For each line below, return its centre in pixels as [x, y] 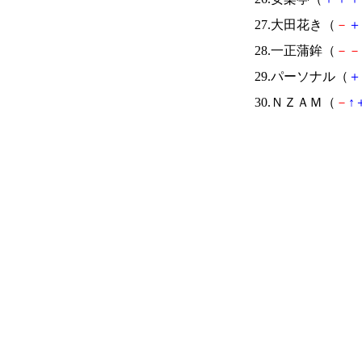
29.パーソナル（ [301, 76]
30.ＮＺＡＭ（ [295, 102]
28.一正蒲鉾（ [295, 51]
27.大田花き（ [295, 25]
